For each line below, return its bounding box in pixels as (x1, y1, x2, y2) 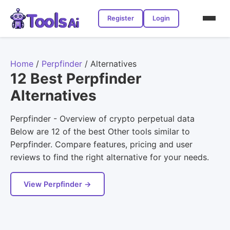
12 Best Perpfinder (10, 69, 141, 87)
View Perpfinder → (24, 179, 91, 188)
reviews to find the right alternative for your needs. (10, 151, 209, 162)
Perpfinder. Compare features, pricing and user (10, 139, 193, 149)
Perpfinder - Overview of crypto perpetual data (10, 113, 195, 124)
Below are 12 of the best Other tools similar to (10, 126, 190, 137)
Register (107, 14, 135, 22)
